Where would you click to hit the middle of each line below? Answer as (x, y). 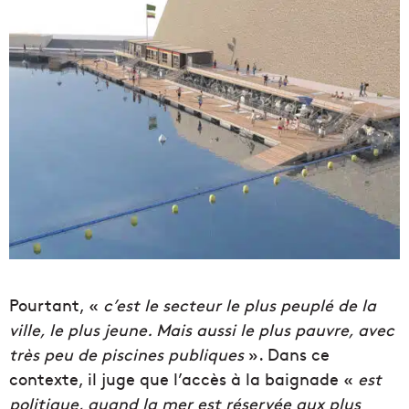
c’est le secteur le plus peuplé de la (240, 305)
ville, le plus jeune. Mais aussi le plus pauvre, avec (202, 330)
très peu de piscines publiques (126, 354)
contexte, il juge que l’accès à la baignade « (184, 379)
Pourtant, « (56, 305)
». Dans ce (287, 354)
